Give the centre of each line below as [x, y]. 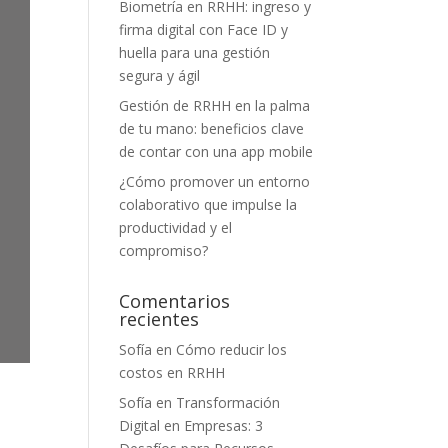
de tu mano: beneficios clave [212, 128]
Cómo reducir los [232, 349]
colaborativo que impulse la [208, 204]
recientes [159, 319]
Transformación [228, 402]
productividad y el [176, 227]
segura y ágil [160, 75]
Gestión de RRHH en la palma [215, 105]
